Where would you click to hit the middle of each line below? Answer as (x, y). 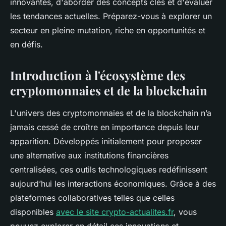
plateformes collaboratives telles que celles (92, 198)
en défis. (26, 44)
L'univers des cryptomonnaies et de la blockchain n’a (111, 113)
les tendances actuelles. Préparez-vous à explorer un (111, 16)
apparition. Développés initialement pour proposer (106, 141)
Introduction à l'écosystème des (98, 75)
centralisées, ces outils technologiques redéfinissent (109, 169)
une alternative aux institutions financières (89, 155)
